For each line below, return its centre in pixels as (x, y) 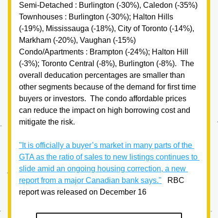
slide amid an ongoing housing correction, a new (102, 169)
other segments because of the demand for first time (108, 87)
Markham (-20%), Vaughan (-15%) (77, 40)
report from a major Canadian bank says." (90, 180)
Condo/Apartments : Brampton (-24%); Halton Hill (104, 52)
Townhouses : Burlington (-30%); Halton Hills (96, 17)
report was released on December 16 (84, 192)
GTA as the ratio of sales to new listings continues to (108, 157)
